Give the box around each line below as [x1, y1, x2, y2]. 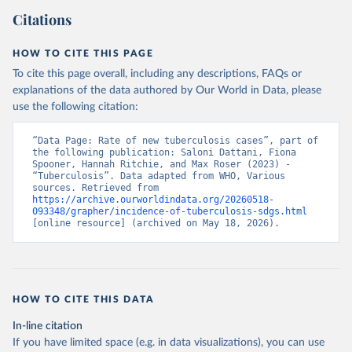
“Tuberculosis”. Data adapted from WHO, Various [32, 170, 285, 181]
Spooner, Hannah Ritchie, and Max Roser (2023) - [32, 159, 291, 170]
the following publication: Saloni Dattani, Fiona [32, 147, 296, 158]
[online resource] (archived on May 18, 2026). [32, 218, 280, 229]
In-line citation [13, 321, 82, 332]
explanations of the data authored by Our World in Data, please [13, 85, 321, 96]
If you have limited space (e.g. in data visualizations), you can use [13, 337, 324, 348]
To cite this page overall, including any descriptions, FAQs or [13, 68, 302, 79]
